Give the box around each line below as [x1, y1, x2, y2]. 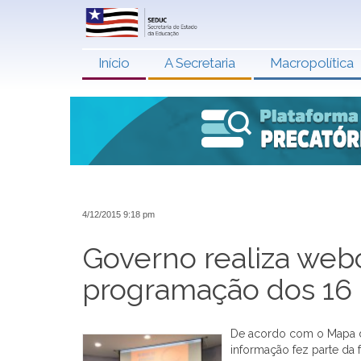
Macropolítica [270, 55, 354, 71]
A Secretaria [164, 55, 235, 71]
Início [98, 55, 130, 71]
